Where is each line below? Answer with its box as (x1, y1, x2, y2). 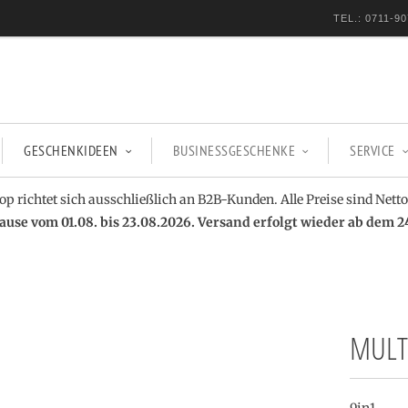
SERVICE (350, 141, 395, 159)
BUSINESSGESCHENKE (172, 141, 296, 159)
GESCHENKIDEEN (24, 141, 118, 159)
